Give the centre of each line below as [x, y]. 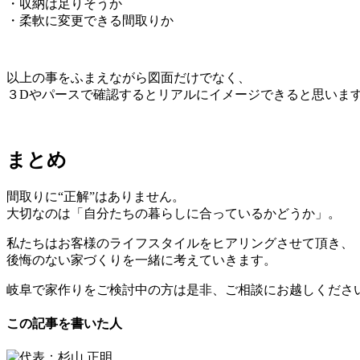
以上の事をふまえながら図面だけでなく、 [129, 77]
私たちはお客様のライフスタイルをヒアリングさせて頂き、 [180, 243]
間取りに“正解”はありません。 [96, 196]
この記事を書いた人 [64, 323]
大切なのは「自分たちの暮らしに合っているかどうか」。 [174, 213]
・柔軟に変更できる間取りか [90, 20]
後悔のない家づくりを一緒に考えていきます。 [141, 260]
